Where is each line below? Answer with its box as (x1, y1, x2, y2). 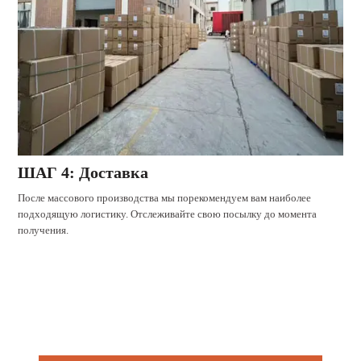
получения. (18, 223, 69, 236)
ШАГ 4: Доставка (18, 163, 149, 181)
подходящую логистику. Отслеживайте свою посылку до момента (18, 207, 317, 220)
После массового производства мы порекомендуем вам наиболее (18, 191, 312, 204)
